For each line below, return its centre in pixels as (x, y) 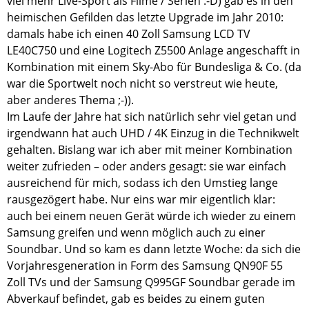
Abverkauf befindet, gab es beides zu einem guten (136, 299)
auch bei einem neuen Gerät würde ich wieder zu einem (151, 216)
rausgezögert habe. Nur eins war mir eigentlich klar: (141, 200)
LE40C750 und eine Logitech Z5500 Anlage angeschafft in (153, 51)
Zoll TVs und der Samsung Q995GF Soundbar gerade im (151, 282)
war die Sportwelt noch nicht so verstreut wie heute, (142, 84)
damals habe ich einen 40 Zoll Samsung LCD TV (129, 34)
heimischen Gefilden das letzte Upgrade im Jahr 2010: (145, 18)
